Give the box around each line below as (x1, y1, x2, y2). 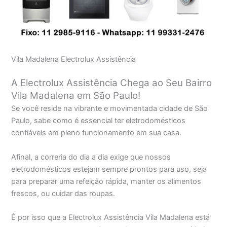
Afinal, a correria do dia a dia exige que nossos (11, 152, 171, 162)
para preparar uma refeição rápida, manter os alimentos (11, 176, 202, 186)
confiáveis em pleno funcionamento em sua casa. (11, 128, 182, 138)
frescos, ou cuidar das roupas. (11, 188, 116, 198)
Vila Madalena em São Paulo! (11, 90, 141, 102)
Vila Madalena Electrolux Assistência (11, 55, 136, 64)
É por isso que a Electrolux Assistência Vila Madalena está (11, 213, 210, 222)
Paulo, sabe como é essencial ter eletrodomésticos (11, 116, 186, 126)
